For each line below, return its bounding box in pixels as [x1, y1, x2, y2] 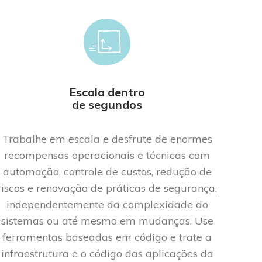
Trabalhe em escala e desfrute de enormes [2, 132, 212, 146]
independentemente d [6, 197, 113, 211]
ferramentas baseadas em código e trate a [2, 230, 212, 244]
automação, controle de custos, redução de [2, 164, 212, 178]
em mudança [119, 213, 185, 227]
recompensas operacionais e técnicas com [4, 148, 211, 162]
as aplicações [131, 246, 198, 260]
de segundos [72, 96, 143, 112]
